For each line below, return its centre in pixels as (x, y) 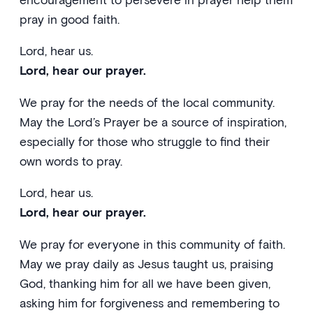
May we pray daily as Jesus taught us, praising (146, 263)
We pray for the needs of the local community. (147, 102)
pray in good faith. (70, 19)
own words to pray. (71, 161)
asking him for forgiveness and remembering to (150, 303)
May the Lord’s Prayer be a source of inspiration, (153, 122)
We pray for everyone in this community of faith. (152, 244)
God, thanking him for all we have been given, (145, 283)
